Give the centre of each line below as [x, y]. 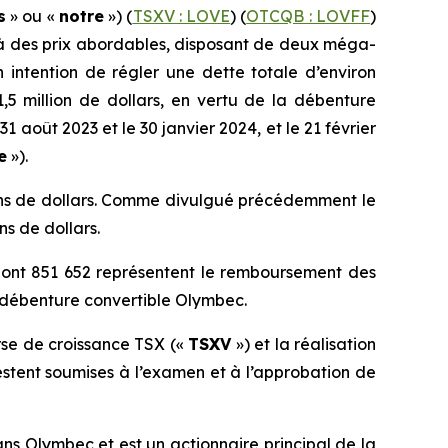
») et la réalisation [304, 344]
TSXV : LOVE [181, 16]
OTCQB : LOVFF [308, 16]
